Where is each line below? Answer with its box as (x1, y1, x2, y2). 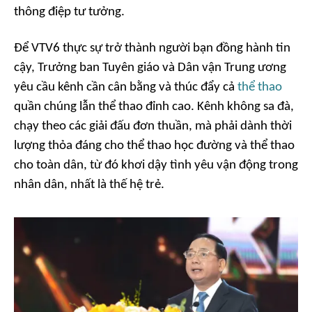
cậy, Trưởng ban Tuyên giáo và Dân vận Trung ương (14, 61, 286, 75)
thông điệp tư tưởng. (14, 6, 125, 19)
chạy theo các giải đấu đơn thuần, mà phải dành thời (14, 120, 292, 133)
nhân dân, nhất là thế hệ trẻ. (14, 178, 164, 192)
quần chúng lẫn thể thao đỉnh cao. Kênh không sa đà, (14, 100, 294, 114)
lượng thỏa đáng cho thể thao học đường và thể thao (14, 139, 295, 153)
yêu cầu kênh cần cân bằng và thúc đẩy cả (14, 81, 237, 94)
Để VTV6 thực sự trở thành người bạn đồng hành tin (14, 42, 290, 55)
